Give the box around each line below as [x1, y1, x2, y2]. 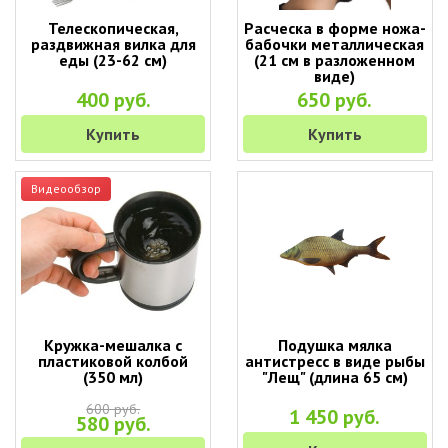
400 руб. [75, 87, 151, 113]
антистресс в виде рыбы [244, 351, 425, 371]
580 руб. [75, 411, 151, 437]
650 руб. [297, 87, 373, 113]
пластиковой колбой [38, 351, 189, 371]
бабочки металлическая [245, 34, 425, 54]
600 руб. [86, 400, 141, 418]
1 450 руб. [289, 404, 381, 430]
